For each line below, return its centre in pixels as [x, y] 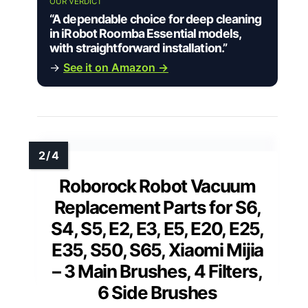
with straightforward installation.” [139, 48]
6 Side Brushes [157, 293]
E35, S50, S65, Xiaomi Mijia [157, 250]
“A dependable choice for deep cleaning [156, 19]
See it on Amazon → [116, 68]
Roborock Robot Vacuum [157, 186]
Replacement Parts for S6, [157, 208]
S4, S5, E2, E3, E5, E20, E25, [157, 229]
